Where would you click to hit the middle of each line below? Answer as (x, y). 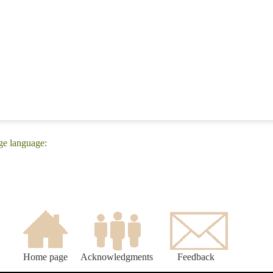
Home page (45, 257)
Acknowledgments (117, 257)
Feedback (196, 257)
